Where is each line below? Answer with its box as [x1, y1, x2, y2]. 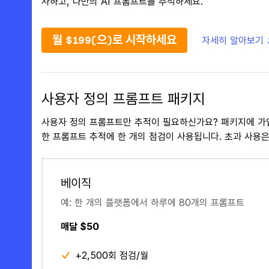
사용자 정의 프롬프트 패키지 [41, 92, 205, 106]
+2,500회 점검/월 [74, 249, 148, 261]
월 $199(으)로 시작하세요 [52, 34, 177, 46]
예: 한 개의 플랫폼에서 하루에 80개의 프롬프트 [60, 196, 244, 208]
